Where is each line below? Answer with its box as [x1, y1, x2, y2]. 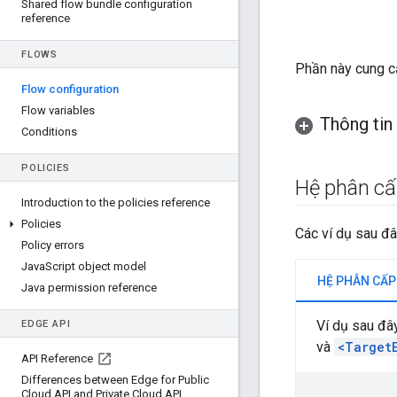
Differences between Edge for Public [21, 373, 209, 386]
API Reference [21, 352, 93, 365]
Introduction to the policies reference [21, 196, 210, 209]
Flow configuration [21, 82, 119, 96]
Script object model [45, 260, 146, 273]
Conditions [21, 125, 77, 138]
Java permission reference [21, 281, 157, 294]
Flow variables [21, 104, 95, 117]
